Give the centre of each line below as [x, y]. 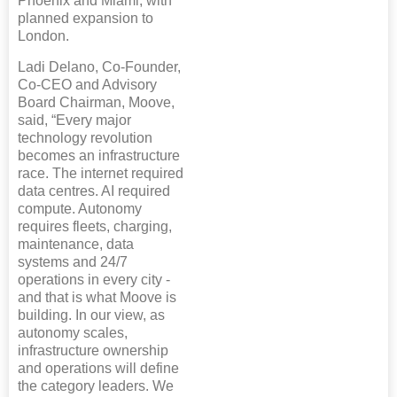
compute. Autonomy [80, 208]
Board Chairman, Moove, [96, 102]
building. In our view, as [91, 315]
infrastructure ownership [93, 350]
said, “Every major [74, 120]
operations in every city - [94, 279]
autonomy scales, [73, 332]
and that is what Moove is [97, 297]
